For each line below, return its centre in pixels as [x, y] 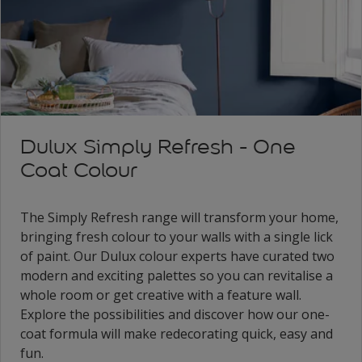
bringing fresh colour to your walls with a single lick [177, 237]
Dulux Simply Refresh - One [158, 147]
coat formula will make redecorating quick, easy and [177, 334]
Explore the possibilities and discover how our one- [175, 315]
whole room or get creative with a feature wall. [161, 295]
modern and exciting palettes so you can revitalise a [177, 276]
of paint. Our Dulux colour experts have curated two [177, 257]
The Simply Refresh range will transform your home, [179, 218]
